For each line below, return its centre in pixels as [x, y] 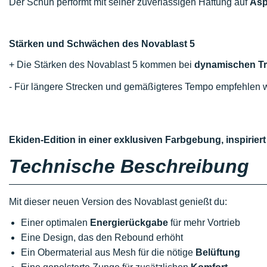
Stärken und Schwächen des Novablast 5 [102, 44]
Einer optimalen [55, 223]
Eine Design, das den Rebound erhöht [102, 237]
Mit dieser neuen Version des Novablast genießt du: [118, 202]
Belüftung [218, 252]
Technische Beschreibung [129, 166]
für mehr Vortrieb [204, 223]
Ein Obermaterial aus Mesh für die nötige [108, 252]
